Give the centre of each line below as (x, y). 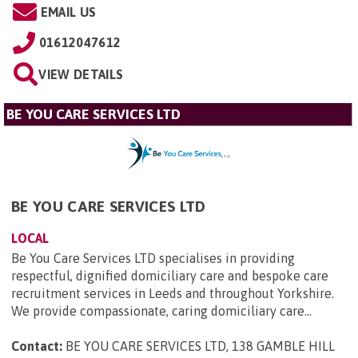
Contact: (37, 346)
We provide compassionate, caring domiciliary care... (161, 311)
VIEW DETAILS (81, 74)
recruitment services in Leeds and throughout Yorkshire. (173, 294)
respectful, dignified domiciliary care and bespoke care (170, 276)
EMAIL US (68, 12)
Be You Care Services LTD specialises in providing (153, 259)
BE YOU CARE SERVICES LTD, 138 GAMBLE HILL (200, 346)
